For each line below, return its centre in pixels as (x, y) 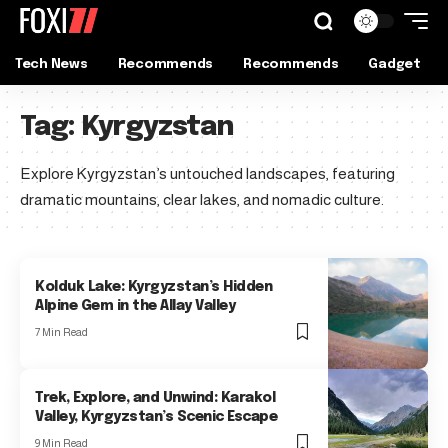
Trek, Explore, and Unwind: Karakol (155, 398)
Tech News (51, 64)
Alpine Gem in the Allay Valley (135, 306)
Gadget (394, 64)
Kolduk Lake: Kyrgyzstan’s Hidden (154, 287)
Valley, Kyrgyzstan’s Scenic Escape (156, 417)
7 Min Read (62, 332)
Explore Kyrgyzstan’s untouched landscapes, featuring (207, 173)
